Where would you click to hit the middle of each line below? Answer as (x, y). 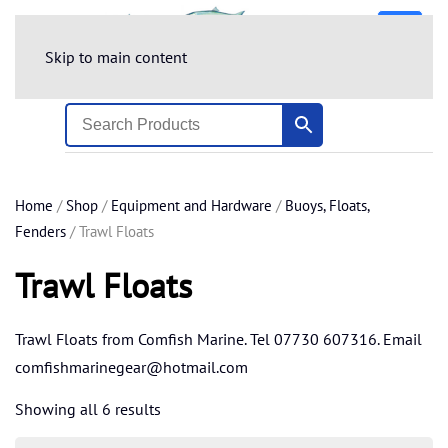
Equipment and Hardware (191, 205)
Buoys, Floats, (327, 205)
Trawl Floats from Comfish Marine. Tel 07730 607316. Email (218, 338)
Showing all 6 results (88, 408)
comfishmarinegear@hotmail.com (131, 366)
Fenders (40, 231)
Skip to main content (116, 57)
